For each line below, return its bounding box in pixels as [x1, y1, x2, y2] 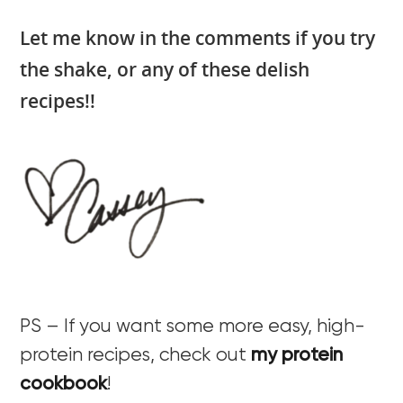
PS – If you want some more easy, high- [20, 317, 366, 336]
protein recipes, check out [20, 345, 252, 365]
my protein [251, 345, 344, 365]
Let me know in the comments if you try [20, 25, 376, 51]
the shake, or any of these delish [20, 57, 310, 83]
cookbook [20, 374, 108, 394]
